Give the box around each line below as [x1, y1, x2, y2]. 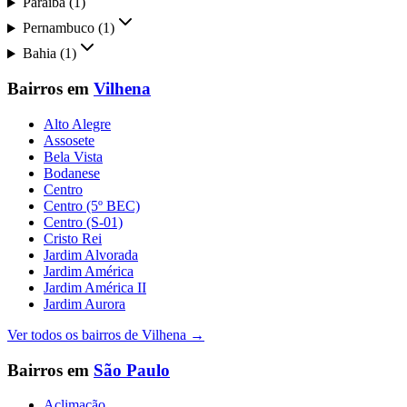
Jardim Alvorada [44, 246, 138, 263]
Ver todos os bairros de [7, 326, 142, 342]
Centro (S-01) [44, 213, 123, 230]
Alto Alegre [44, 115, 111, 132]
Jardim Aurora [44, 295, 125, 312]
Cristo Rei [44, 230, 102, 246]
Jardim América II [44, 279, 146, 295]
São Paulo [94, 360, 170, 380]
